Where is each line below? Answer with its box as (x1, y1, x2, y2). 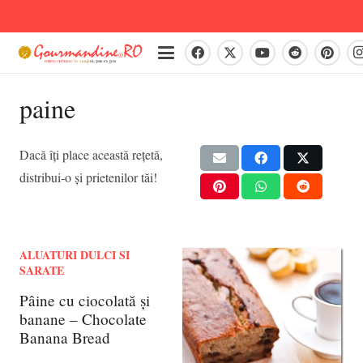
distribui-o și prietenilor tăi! (19, 169, 157, 186)
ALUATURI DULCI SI (19, 246, 130, 264)
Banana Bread (19, 327, 110, 348)
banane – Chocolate (19, 309, 147, 330)
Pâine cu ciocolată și (19, 290, 150, 311)
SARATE (19, 262, 64, 280)
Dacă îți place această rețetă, (19, 146, 163, 164)
